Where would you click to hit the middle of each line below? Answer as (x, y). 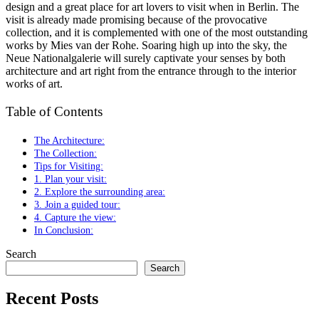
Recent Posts (52, 299)
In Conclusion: (64, 230)
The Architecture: (69, 140)
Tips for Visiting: (69, 166)
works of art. (34, 84)
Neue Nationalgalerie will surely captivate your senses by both (146, 58)
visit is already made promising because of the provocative (136, 20)
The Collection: (66, 153)
